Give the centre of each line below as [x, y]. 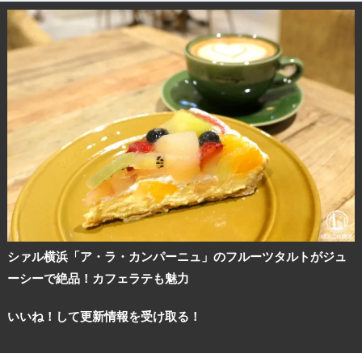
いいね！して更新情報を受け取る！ [104, 316]
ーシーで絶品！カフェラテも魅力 [98, 278]
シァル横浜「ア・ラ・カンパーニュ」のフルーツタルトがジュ [177, 256]
